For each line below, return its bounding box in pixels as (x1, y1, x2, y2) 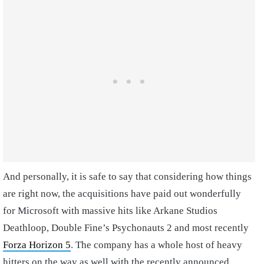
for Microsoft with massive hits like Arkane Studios (3, 204, 217, 216)
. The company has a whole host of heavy (71, 239, 242, 250)
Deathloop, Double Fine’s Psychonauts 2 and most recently (3, 222, 249, 233)
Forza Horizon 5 (3, 239, 71, 250)
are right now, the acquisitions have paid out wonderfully (3, 187, 241, 199)
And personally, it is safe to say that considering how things (3, 170, 252, 182)
